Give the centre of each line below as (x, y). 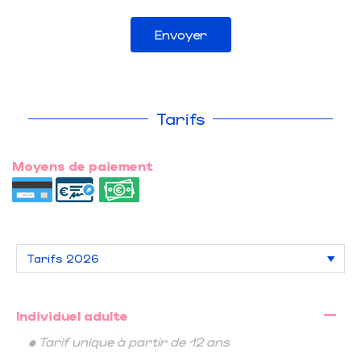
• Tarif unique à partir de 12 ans (129, 342)
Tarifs (180, 119)
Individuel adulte (72, 316)
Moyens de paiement (83, 166)
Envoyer (180, 35)
